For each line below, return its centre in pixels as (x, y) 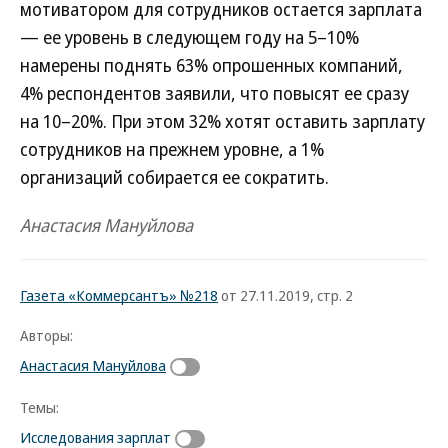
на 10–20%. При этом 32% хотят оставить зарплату (222, 121)
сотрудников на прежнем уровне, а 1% (172, 149)
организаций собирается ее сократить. (174, 177)
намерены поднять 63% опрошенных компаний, (211, 65)
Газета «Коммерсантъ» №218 (119, 295)
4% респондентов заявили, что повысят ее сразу (214, 93)
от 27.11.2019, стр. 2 (285, 295)
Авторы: (46, 335)
